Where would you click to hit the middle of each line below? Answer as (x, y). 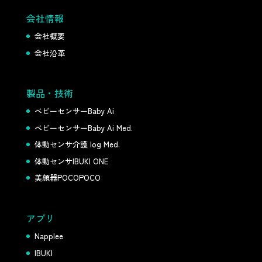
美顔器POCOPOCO (67, 178)
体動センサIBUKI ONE (71, 161)
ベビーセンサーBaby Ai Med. (83, 127)
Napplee (49, 236)
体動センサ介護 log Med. (77, 144)
